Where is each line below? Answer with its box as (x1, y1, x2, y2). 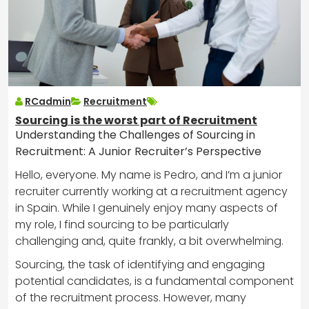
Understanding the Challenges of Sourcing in (15, 127, 255, 143)
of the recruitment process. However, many (15, 290, 246, 306)
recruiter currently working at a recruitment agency (15, 183, 288, 200)
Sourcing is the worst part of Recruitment (15, 112, 257, 129)
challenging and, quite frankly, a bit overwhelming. (15, 233, 283, 250)
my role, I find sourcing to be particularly (15, 217, 229, 233)
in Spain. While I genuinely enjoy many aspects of (15, 200, 278, 217)
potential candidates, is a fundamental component (15, 273, 294, 290)
